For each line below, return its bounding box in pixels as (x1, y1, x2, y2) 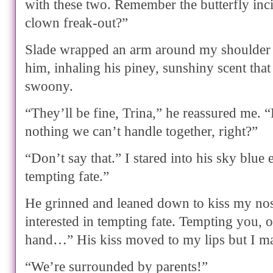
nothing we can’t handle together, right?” (25, 123, 258, 140)
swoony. (25, 78, 73, 94)
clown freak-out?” (25, 15, 128, 31)
